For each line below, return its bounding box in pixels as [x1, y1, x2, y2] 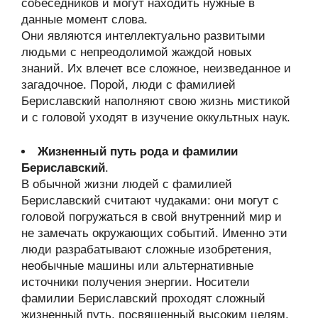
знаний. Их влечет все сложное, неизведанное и [21, 61, 291, 75]
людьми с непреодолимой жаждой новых [21, 45, 252, 59]
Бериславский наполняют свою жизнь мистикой [21, 94, 290, 108]
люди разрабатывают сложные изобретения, [21, 243, 272, 256]
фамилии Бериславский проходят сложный [21, 292, 265, 305]
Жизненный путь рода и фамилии [38, 145, 238, 158]
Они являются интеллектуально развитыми [21, 28, 265, 43]
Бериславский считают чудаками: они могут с [21, 194, 279, 207]
